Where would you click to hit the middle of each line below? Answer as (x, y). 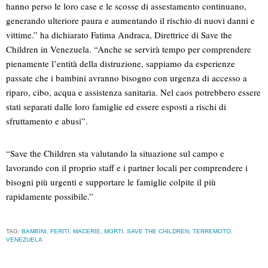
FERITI (60, 232)
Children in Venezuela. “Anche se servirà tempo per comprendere (129, 49)
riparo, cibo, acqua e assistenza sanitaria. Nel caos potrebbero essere (133, 92)
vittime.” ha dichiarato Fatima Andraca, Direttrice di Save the (119, 35)
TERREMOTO (212, 232)
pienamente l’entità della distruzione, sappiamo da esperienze (121, 64)
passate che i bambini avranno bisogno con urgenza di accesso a (127, 78)
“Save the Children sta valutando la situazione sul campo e (115, 153)
